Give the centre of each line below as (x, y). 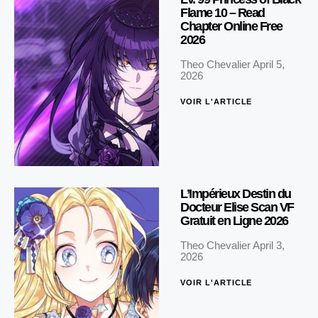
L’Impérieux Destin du (236, 194)
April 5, (269, 64)
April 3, (269, 246)
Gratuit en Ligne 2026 (234, 221)
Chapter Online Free (231, 26)
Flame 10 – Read (223, 12)
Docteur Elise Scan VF (237, 208)
